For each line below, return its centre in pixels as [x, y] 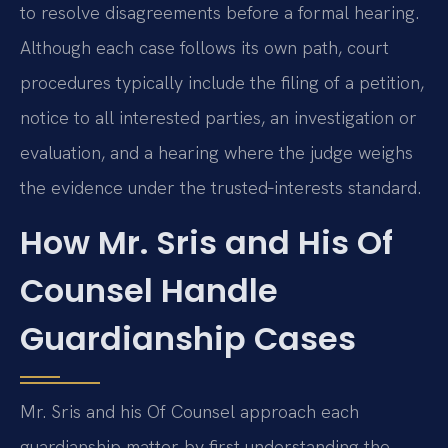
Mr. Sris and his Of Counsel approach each [189, 412]
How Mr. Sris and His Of [206, 243]
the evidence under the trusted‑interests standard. [220, 187]
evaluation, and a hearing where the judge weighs [216, 152]
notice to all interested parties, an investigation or [218, 117]
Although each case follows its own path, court [204, 47]
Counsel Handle [149, 291]
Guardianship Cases [188, 339]
